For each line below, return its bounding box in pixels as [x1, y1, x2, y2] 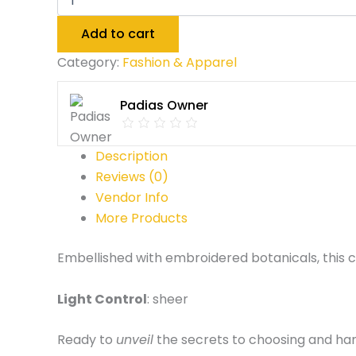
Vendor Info [95, 188, 168, 207]
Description [95, 147, 168, 165]
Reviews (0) [95, 168, 168, 186]
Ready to [57, 331, 116, 350]
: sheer [147, 289, 188, 308]
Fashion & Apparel [122, 53, 237, 72]
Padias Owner [120, 96, 208, 114]
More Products [95, 209, 188, 227]
